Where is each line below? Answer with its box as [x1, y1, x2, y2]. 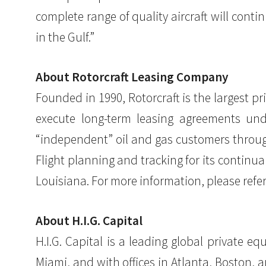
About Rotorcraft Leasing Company [36, 69, 229, 85]
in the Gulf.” [36, 29, 94, 46]
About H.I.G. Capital [36, 213, 142, 229]
